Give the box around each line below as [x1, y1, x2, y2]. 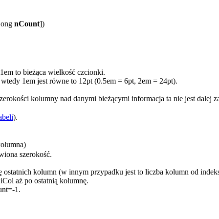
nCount [14, 19, 40, 28]
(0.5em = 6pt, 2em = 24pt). [92, 76, 177, 85]
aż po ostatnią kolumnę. [14, 176, 88, 185]
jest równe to [35, 76, 79, 85]
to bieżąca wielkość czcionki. [13, 67, 105, 76]
